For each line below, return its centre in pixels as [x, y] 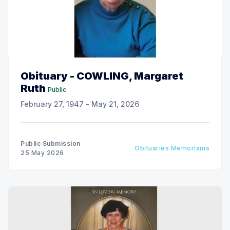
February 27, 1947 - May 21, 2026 [80, 104]
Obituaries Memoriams [172, 148]
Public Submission [51, 143]
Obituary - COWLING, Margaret [102, 76]
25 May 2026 [42, 152]
